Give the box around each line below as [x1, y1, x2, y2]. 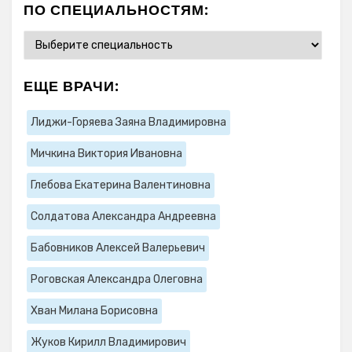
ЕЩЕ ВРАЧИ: [24, 76, 119, 97]
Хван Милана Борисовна [31, 304, 158, 318]
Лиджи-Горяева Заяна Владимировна [31, 115, 226, 130]
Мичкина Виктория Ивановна [31, 147, 182, 161]
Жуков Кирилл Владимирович [31, 335, 186, 350]
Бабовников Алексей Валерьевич [31, 241, 205, 255]
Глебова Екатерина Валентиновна [31, 178, 211, 192]
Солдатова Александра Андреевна [31, 210, 216, 224]
